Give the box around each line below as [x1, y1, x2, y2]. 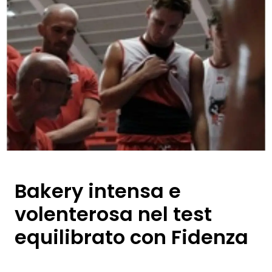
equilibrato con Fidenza [15, 223, 248, 251]
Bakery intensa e [15, 177, 181, 205]
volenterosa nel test [15, 200, 212, 228]
